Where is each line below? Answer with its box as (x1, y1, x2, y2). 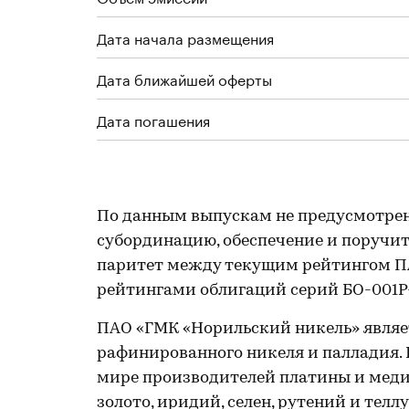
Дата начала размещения (97, 26, 274, 48)
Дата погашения (97, 108, 210, 131)
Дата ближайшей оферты (97, 67, 272, 89)
